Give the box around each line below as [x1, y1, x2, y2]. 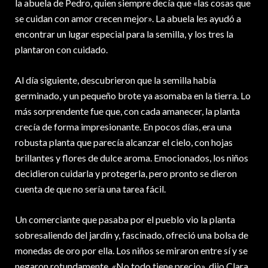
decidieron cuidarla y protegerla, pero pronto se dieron [15, 167, 237, 179]
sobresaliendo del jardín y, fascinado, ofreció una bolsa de [15, 229, 248, 241]
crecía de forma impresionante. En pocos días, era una [15, 121, 232, 133]
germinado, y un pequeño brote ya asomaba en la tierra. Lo [15, 90, 251, 102]
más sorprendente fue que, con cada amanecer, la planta [15, 105, 240, 117]
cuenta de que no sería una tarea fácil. [15, 183, 166, 195]
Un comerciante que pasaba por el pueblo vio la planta [15, 214, 235, 226]
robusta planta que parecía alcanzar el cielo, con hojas [15, 136, 233, 148]
